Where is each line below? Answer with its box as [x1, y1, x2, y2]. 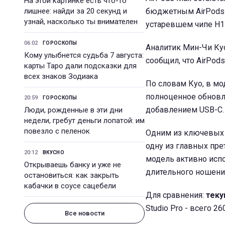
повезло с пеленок [24, 127, 90, 136]
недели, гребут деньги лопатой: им [24, 116, 145, 125]
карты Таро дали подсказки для [24, 61, 137, 70]
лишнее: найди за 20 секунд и [24, 7, 127, 16]
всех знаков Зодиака [24, 72, 98, 81]
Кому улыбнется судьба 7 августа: [24, 51, 144, 60]
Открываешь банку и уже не [24, 160, 121, 169]
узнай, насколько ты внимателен [24, 17, 138, 26]
